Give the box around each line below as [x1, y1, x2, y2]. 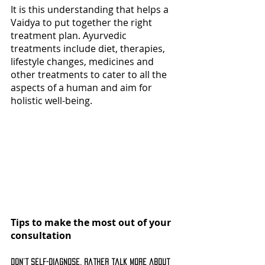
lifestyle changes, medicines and [11, 54, 156, 68]
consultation [11, 228, 72, 242]
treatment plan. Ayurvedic [11, 28, 129, 42]
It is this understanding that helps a [11, 2, 171, 16]
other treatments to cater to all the [11, 67, 169, 81]
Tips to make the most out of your [11, 215, 173, 229]
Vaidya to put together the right [11, 15, 154, 29]
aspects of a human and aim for [11, 80, 154, 94]
